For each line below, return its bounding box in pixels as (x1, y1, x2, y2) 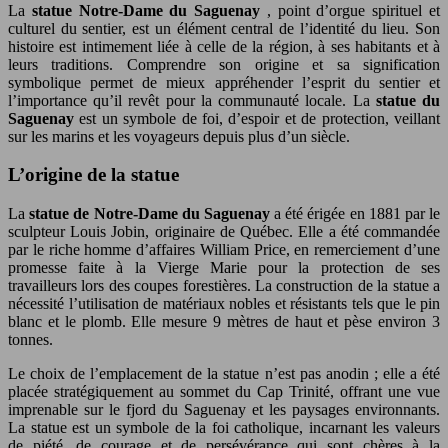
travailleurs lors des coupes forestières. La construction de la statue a (8, 277, 440, 295)
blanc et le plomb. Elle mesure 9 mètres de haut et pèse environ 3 (8, 313, 440, 331)
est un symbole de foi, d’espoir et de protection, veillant (79, 109, 441, 127)
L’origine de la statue (8, 164, 179, 186)
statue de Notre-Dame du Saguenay (29, 205, 275, 223)
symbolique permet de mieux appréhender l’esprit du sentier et (8, 73, 440, 91)
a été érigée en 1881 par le (274, 205, 441, 223)
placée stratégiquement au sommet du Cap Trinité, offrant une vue (8, 383, 440, 401)
